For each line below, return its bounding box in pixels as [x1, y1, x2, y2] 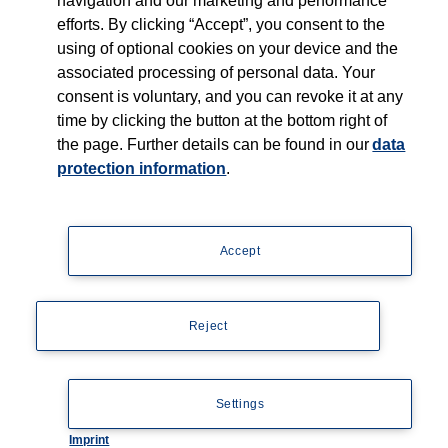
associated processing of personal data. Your [57, 64, 376, 81]
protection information [57, 160, 227, 177]
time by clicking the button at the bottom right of [57, 112, 388, 129]
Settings [215, 397, 265, 412]
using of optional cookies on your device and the [57, 40, 399, 57]
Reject [188, 318, 228, 333]
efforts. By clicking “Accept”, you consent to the [57, 16, 386, 33]
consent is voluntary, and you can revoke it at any [57, 88, 404, 105]
